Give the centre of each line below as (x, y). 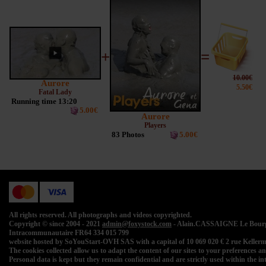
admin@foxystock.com (137, 224)
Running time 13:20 (44, 102)
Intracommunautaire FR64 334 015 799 (69, 233)
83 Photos (128, 135)
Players (155, 126)
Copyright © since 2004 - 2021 (56, 224)
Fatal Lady (55, 92)
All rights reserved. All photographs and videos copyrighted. (100, 215)
